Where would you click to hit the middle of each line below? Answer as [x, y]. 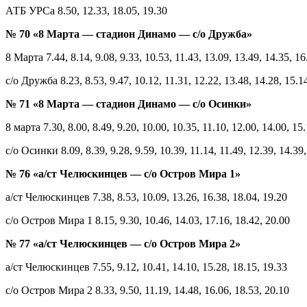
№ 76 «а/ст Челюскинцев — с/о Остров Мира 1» [123, 173]
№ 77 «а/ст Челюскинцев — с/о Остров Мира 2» [123, 243]
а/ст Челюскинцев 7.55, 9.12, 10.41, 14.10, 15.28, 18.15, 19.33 [146, 267]
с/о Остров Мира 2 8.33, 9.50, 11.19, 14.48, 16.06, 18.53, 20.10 [147, 290]
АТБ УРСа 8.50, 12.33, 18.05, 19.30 [86, 10]
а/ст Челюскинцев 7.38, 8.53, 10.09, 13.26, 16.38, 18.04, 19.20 [146, 197]
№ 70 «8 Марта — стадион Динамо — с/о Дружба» [129, 34]
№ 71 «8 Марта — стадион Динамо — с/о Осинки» [128, 103]
